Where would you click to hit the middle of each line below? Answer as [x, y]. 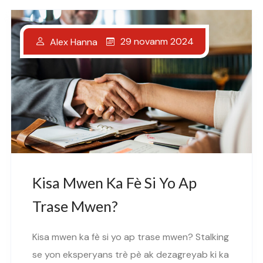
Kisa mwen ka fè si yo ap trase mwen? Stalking [131, 237]
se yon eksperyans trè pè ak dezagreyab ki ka [131, 254]
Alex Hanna [74, 42]
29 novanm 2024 [157, 41]
